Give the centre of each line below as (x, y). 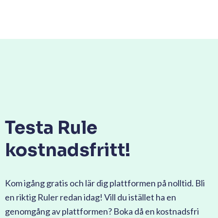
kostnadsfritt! (68, 150)
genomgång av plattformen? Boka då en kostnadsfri (102, 211)
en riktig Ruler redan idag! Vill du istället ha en (91, 197)
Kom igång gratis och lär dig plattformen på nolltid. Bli (105, 183)
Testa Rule (51, 127)
